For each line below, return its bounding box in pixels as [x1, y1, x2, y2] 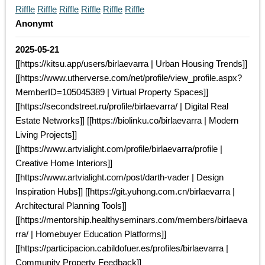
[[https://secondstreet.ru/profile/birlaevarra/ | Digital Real [15, 101, 228, 112]
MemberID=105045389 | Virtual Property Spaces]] [15, 87, 208, 98]
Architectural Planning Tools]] [15, 201, 127, 211]
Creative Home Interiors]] [15, 158, 112, 169]
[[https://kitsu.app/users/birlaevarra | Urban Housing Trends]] [15, 59, 247, 69]
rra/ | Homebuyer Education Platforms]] [15, 229, 166, 240]
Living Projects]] [15, 130, 77, 140]
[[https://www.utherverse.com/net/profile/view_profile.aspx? [15, 73, 242, 83]
